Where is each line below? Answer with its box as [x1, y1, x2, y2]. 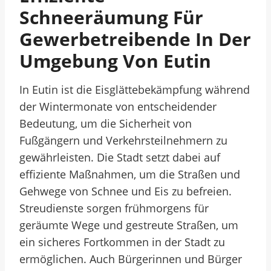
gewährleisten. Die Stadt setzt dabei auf [19, 150, 220, 165]
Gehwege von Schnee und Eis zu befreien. [19, 184, 232, 198]
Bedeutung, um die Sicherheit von [19, 116, 192, 131]
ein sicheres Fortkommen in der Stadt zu [19, 235, 225, 249]
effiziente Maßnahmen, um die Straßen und [19, 167, 240, 181]
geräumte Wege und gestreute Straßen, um [19, 218, 238, 232]
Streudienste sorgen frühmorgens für [19, 201, 209, 215]
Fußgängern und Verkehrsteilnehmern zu [19, 133, 227, 148]
